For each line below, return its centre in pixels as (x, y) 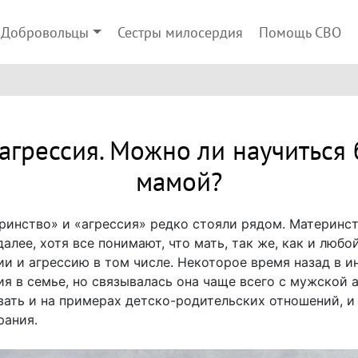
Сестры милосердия (180, 33)
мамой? (179, 183)
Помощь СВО (300, 33)
